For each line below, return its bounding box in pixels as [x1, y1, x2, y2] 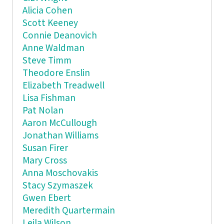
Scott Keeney [22, 16, 78, 29]
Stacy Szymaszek [22, 179, 93, 192]
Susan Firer [22, 141, 68, 154]
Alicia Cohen [22, 4, 72, 17]
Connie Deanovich [22, 29, 97, 42]
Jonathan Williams [22, 129, 98, 142]
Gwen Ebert [22, 191, 71, 204]
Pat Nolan [22, 104, 63, 117]
